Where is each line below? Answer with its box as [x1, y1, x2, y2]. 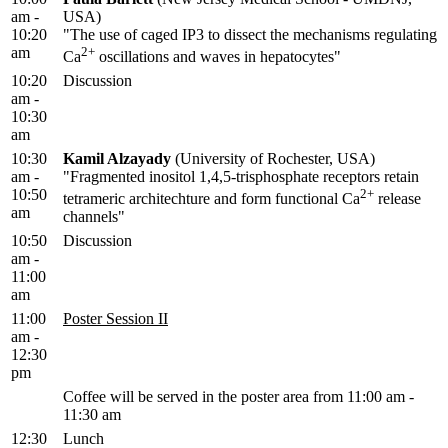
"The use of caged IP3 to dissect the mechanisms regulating [63, 26, 437, 44]
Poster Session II [63, 310, 168, 328]
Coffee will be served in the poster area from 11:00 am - [63, 388, 414, 406]
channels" [63, 208, 125, 226]
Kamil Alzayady [63, 150, 171, 168]
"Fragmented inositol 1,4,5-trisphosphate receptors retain [63, 168, 419, 186]
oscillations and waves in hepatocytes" [95, 48, 341, 66]
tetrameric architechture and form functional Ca [63, 190, 360, 208]
